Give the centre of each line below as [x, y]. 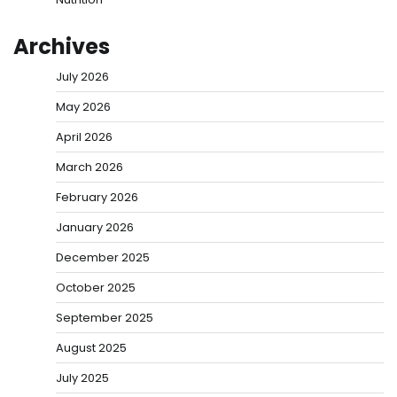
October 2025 [96, 287]
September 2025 [105, 317]
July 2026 [82, 76]
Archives [62, 46]
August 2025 [91, 347]
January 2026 [95, 227]
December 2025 [103, 257]
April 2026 [84, 136]
